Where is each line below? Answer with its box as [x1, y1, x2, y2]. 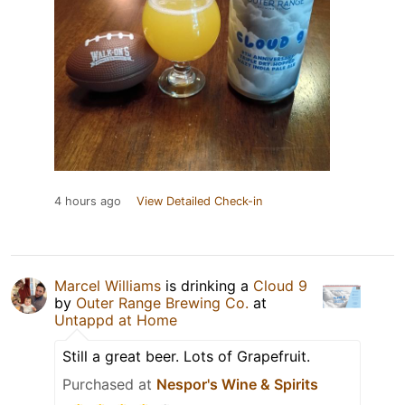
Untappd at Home [54, 311, 177, 330]
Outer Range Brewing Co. [76, 294, 249, 313]
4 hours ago [54, 194, 121, 209]
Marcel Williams [54, 277, 161, 296]
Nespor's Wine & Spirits [156, 375, 318, 394]
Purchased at [62, 375, 156, 394]
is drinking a [161, 277, 253, 296]
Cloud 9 [253, 277, 307, 296]
